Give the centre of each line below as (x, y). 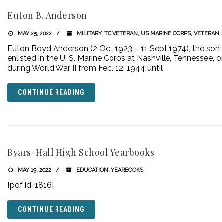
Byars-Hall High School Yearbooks (81, 152)
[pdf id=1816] (30, 185)
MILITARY (89, 33)
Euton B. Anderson (47, 15)
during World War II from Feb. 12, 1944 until (85, 68)
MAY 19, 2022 (33, 170)
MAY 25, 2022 (34, 33)
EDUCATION (92, 170)
